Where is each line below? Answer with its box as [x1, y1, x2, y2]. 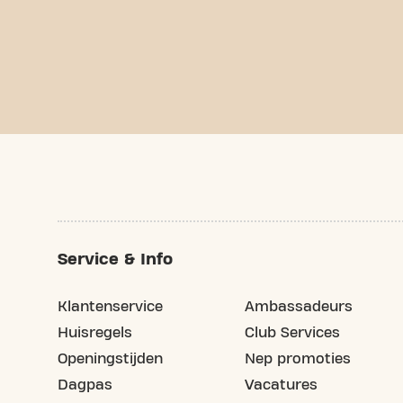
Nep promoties [245, 351, 351, 366]
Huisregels [58, 325, 132, 340]
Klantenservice [58, 299, 163, 314]
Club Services [245, 325, 340, 340]
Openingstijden [58, 351, 163, 366]
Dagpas [58, 377, 112, 392]
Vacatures [245, 377, 318, 392]
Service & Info [58, 250, 173, 268]
